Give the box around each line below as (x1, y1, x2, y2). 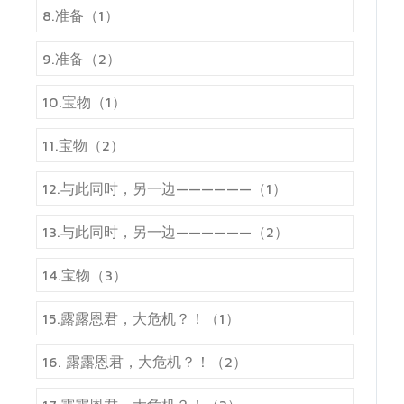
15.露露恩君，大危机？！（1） (42, 310, 240, 327)
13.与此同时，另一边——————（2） (42, 224, 289, 241)
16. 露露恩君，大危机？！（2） (42, 353, 247, 371)
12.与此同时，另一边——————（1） (42, 180, 287, 197)
